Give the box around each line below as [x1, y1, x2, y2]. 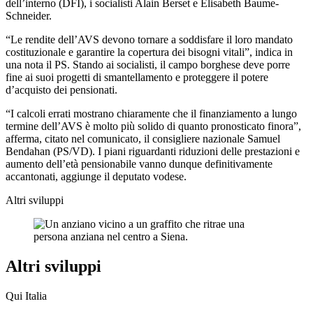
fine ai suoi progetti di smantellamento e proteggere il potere [6, 71, 268, 84]
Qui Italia [6, 290, 47, 303]
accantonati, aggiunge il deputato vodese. [6, 170, 187, 183]
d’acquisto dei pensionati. [6, 84, 117, 96]
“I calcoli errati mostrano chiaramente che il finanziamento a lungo [6, 108, 297, 120]
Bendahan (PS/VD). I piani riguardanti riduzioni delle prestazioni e [6, 145, 300, 158]
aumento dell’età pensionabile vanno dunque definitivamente [6, 158, 272, 170]
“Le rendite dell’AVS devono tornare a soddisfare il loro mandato [6, 34, 293, 46]
